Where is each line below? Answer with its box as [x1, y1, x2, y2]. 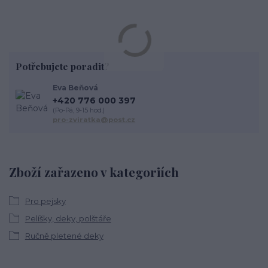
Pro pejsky [25, 196, 66, 206]
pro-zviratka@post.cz [53, 115, 136, 124]
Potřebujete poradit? [15, 59, 109, 72]
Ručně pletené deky [25, 230, 103, 240]
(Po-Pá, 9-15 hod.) [53, 106, 105, 114]
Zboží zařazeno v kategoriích [9, 163, 179, 181]
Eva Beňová [53, 83, 99, 93]
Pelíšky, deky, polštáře [25, 213, 111, 223]
